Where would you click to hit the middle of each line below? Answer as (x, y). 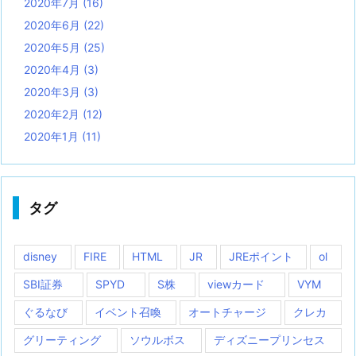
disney (40, 257)
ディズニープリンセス (269, 340)
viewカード (236, 284)
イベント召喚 (128, 312)
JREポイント (261, 257)
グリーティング (62, 340)
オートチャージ (227, 312)
